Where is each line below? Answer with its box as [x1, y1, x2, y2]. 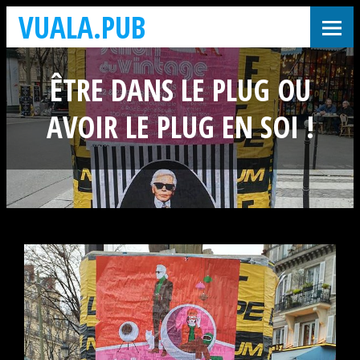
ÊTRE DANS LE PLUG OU [49, 69, 311, 110]
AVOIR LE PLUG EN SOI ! [46, 106, 314, 147]
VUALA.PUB [18, 6, 145, 47]
